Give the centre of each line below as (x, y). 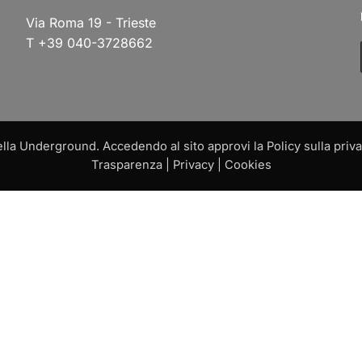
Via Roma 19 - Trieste (91, 23)
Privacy (193, 165)
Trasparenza (126, 165)
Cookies (248, 165)
